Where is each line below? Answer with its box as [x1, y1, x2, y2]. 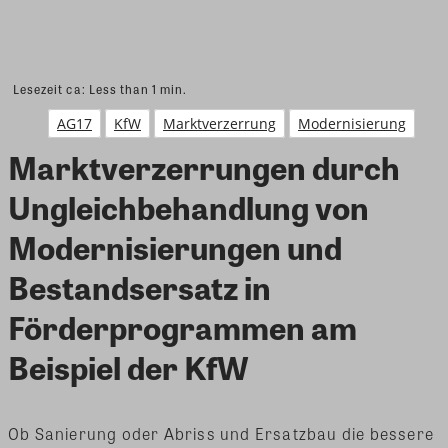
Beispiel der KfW [8, 342, 249, 390]
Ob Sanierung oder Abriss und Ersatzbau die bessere [8, 421, 435, 445]
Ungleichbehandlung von [8, 182, 369, 230]
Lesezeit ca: [13, 79, 89, 98]
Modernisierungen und [8, 222, 342, 270]
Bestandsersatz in [8, 262, 271, 310]
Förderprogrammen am [8, 302, 357, 350]
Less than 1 [88, 79, 158, 98]
